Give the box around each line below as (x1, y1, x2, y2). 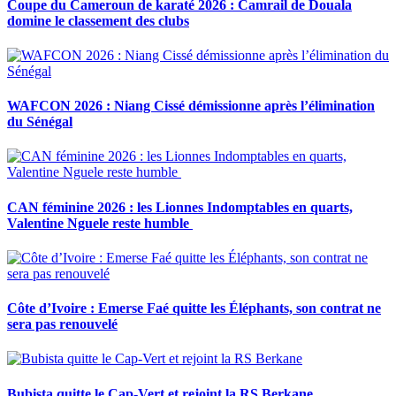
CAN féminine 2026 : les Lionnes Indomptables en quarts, (7, 199, 353, 215)
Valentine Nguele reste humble (7, 215, 193, 231)
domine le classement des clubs (7, 12, 189, 28)
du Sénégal (7, 114, 72, 130)
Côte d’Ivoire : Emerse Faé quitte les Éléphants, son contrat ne (7, 301, 381, 316)
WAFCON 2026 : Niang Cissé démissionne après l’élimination (7, 98, 375, 114)
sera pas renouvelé (7, 316, 118, 332)
